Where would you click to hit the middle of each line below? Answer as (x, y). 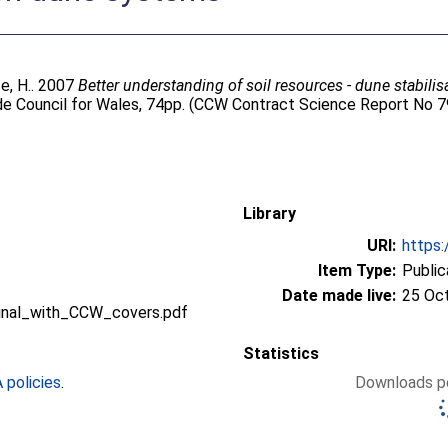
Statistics (281, 353)
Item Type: (357, 270)
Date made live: (339, 295)
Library (269, 213)
